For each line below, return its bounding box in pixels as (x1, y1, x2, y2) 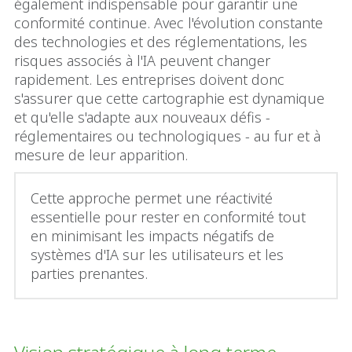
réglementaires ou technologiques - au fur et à (14, 126, 321, 146)
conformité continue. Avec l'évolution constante (14, 13, 323, 33)
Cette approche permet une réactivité (31, 189, 273, 208)
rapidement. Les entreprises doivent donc (14, 70, 284, 90)
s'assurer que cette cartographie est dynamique (14, 89, 324, 108)
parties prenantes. (31, 264, 152, 284)
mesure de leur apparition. (14, 145, 192, 165)
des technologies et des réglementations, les (14, 32, 307, 52)
